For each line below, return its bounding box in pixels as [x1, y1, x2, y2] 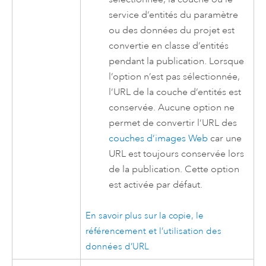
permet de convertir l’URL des [109, 117, 237, 129]
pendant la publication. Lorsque [109, 55, 245, 68]
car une [208, 132, 242, 145]
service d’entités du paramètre [109, 9, 239, 21]
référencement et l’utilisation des [85, 225, 222, 237]
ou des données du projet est [109, 24, 235, 37]
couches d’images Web [109, 132, 208, 145]
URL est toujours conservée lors [109, 148, 245, 160]
